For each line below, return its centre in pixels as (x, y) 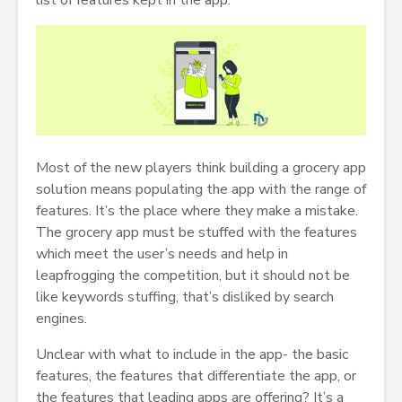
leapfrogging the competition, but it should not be (193, 275)
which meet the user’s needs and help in (162, 253)
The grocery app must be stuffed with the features (197, 232)
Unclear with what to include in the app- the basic (192, 354)
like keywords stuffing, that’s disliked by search (185, 297)
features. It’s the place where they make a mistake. (197, 210)
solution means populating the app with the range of (201, 189)
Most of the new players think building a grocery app (201, 167)
